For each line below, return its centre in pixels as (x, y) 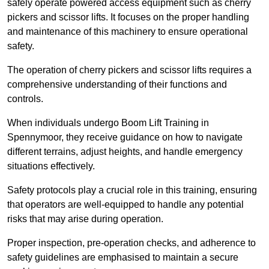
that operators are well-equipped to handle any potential (125, 205)
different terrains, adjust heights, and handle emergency (125, 152)
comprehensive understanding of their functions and (117, 85)
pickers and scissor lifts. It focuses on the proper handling (128, 17)
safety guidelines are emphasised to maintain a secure (123, 258)
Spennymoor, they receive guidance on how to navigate (125, 138)
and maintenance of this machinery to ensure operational (128, 32)
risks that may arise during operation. (85, 219)
